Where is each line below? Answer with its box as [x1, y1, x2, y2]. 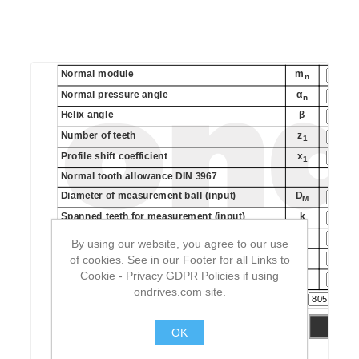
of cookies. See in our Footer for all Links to [69, 252, 290, 266]
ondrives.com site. [133, 284, 226, 298]
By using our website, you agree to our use [71, 236, 288, 250]
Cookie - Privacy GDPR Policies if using [80, 268, 279, 282]
